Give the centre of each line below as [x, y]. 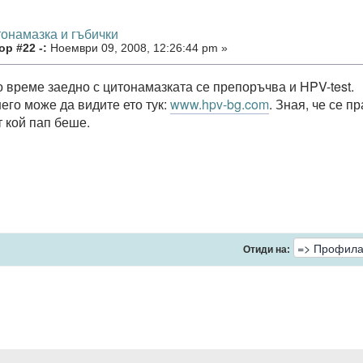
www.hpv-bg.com [220, 104]
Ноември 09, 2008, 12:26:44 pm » [137, 49]
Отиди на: [267, 249]
